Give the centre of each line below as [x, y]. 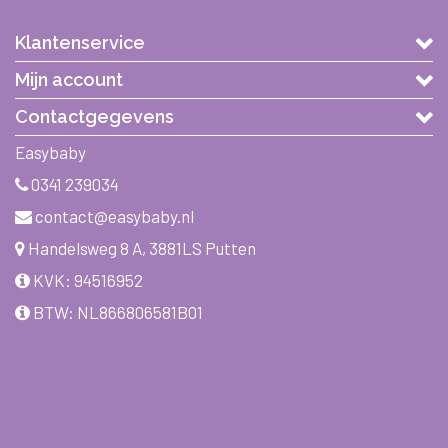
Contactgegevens [94, 116]
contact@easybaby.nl [114, 215]
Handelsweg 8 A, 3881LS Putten [140, 247]
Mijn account [69, 79]
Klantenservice [80, 42]
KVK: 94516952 [86, 279]
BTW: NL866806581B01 [116, 311]
